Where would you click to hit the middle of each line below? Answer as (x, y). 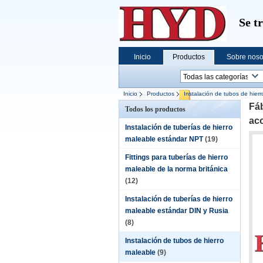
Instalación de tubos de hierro (174, 241)
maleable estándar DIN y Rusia (177, 211)
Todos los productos (155, 109)
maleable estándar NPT (164, 139)
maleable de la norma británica (176, 169)
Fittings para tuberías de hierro (176, 157)
